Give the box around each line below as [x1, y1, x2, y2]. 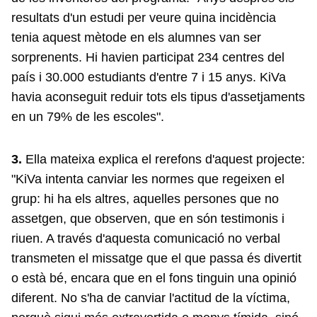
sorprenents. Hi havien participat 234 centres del [11, 50, 284, 64]
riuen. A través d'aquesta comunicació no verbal [11, 231, 280, 246]
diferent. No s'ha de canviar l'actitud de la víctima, [11, 290, 290, 305]
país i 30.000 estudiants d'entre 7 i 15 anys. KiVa [11, 69, 286, 84]
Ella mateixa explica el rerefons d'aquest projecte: [22, 151, 305, 166]
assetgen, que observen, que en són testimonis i [11, 211, 284, 226]
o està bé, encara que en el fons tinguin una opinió [11, 270, 296, 285]
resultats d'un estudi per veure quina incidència [11, 10, 276, 25]
